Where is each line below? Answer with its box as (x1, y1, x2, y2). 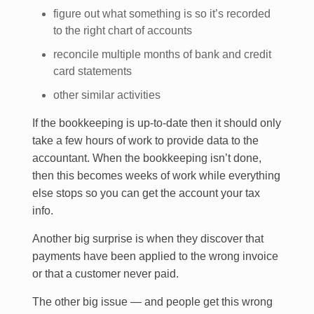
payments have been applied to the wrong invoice (32, 250, 278, 262)
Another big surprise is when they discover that (32, 233, 264, 245)
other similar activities (53, 89, 161, 101)
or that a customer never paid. (32, 268, 179, 280)
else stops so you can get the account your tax (32, 187, 260, 199)
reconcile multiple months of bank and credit (53, 48, 271, 60)
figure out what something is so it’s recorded (53, 8, 271, 20)
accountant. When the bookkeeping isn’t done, (32, 152, 261, 164)
